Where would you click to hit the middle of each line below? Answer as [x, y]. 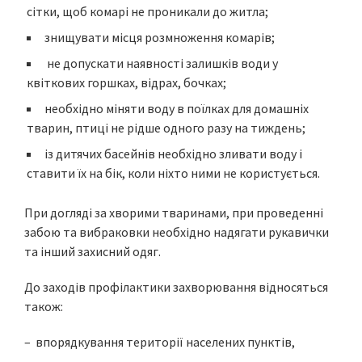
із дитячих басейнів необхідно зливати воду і [173, 154]
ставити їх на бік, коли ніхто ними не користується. [173, 173]
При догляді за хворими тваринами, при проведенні [174, 213]
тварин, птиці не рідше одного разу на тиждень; [166, 128]
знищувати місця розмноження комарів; [160, 37]
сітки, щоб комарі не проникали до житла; [147, 11]
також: [44, 306]
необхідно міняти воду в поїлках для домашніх [177, 108]
